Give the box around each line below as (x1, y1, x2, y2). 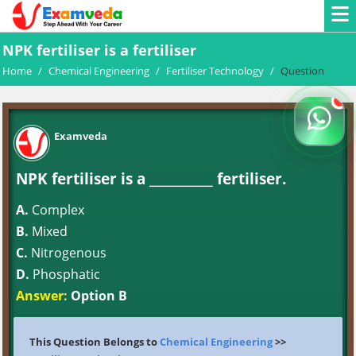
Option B (68, 287, 127, 304)
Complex (29, 201, 84, 219)
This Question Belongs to (29, 335, 160, 349)
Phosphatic (29, 265, 100, 283)
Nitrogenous (28, 244, 106, 261)
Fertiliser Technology (166, 64, 264, 78)
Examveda (54, 129, 107, 143)
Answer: (16, 287, 68, 304)
